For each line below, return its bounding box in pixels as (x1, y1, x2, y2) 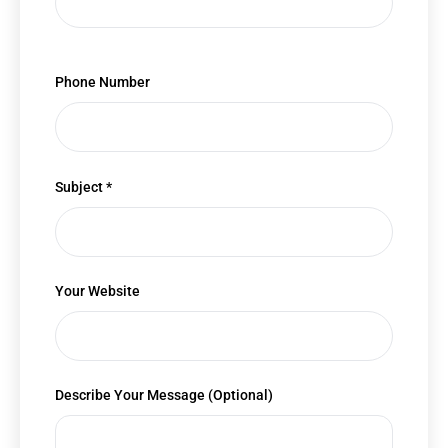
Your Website (55, 283, 140, 300)
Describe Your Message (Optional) (55, 387, 273, 404)
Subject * (55, 178, 112, 195)
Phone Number (55, 74, 150, 91)
